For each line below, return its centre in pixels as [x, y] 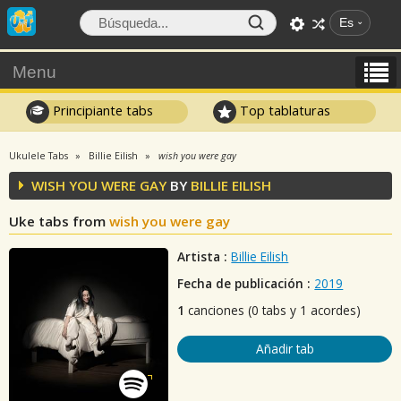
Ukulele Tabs [38, 156]
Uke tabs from [59, 221]
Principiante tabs [101, 110]
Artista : [203, 256]
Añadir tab [285, 349]
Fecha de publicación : [244, 283]
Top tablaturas [284, 110]
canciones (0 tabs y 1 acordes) [273, 310]
